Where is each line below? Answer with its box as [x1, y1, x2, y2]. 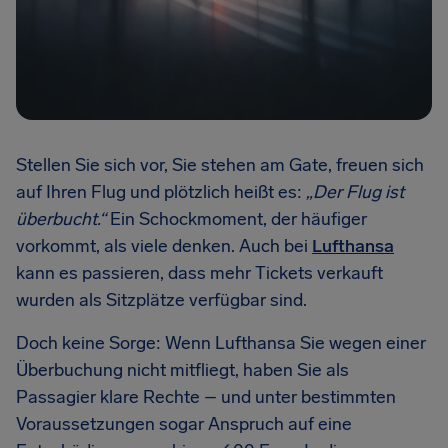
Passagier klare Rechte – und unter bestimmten [16, 386, 396, 408]
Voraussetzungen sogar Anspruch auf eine [16, 413, 352, 435]
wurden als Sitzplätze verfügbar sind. [16, 289, 307, 311]
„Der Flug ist [306, 181, 404, 203]
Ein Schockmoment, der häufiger [106, 208, 367, 230]
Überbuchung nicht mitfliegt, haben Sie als [16, 359, 349, 381]
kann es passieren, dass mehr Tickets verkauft [16, 262, 383, 284]
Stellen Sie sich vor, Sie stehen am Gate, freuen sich [16, 154, 424, 176]
